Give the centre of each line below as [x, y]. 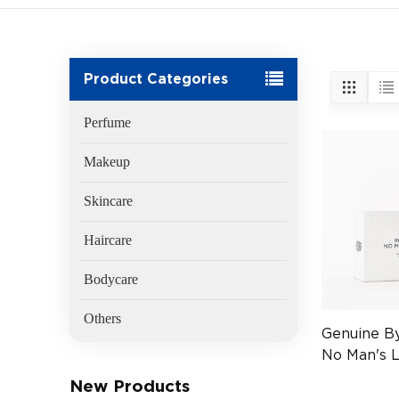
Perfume [108, 123]
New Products [130, 387]
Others [103, 319]
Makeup [107, 162]
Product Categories [156, 79]
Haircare [108, 240]
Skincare [109, 201]
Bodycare [111, 280]
